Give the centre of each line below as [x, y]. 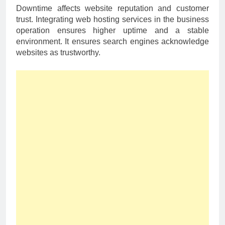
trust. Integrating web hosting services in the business [113, 19]
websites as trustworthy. [58, 52]
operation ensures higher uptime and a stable [113, 30]
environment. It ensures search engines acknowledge [113, 41]
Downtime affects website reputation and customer [113, 8]
